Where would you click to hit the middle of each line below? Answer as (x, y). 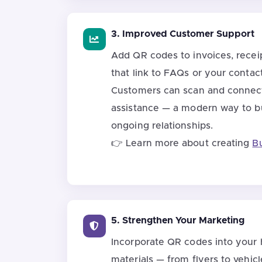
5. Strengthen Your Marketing (178, 221)
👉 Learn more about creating (182, 143)
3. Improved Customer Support (183, 34)
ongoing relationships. (162, 125)
